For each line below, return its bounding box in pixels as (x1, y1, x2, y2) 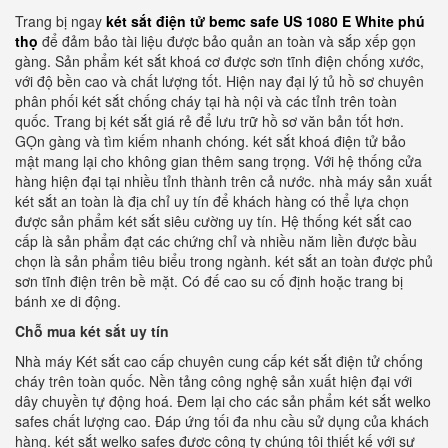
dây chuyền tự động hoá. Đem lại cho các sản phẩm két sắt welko (15, 391, 431, 411)
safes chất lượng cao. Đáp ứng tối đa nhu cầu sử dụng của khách (15, 411, 429, 431)
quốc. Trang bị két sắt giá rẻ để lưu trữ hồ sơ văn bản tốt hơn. (15, 111, 404, 131)
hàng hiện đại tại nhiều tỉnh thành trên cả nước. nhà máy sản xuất (15, 171, 432, 191)
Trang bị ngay (15, 11, 106, 31)
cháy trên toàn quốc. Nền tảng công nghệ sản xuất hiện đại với (15, 371, 412, 391)
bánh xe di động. (15, 291, 121, 311)
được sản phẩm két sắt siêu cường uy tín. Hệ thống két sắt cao (15, 211, 412, 231)
